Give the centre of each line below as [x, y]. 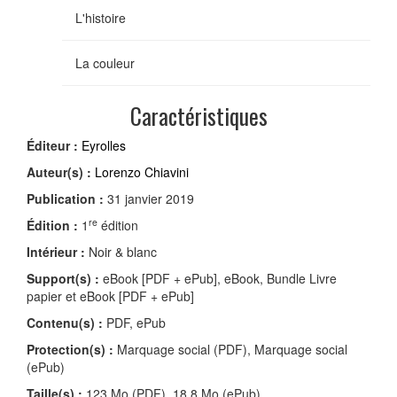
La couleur [105, 63]
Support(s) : [63, 279]
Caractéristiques [198, 116]
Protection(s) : [70, 350]
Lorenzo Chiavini [142, 172]
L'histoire [101, 18]
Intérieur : [56, 252]
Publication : [65, 199]
